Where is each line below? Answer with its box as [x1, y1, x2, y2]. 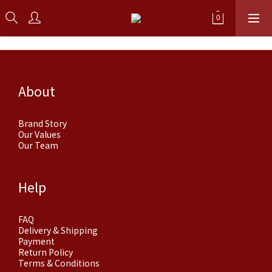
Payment [18, 235, 55, 247]
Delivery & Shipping [18, 224, 98, 236]
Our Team [18, 139, 58, 151]
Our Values [18, 128, 61, 140]
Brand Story [18, 117, 67, 129]
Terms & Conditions [18, 257, 100, 269]
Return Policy [18, 246, 73, 258]
